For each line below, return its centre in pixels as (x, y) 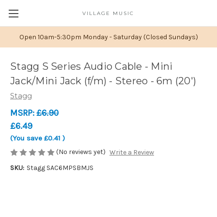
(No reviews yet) (81, 152)
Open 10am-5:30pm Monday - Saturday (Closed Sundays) (108, 37)
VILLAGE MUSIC (108, 13)
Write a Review (132, 153)
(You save (26, 138)
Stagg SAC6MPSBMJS (60, 168)
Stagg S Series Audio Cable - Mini (92, 66)
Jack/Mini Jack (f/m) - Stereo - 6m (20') (103, 81)
